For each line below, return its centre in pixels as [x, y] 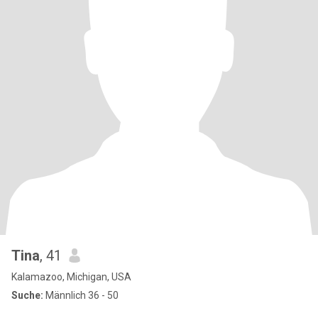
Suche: [27, 295]
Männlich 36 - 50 [81, 295]
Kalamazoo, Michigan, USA [71, 277]
